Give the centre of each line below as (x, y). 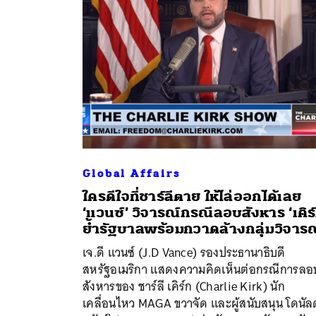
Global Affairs (132, 173)
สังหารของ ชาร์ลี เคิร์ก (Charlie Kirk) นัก (184, 286)
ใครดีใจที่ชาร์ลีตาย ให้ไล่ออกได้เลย (192, 196)
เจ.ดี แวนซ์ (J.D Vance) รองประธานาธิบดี (184, 252)
